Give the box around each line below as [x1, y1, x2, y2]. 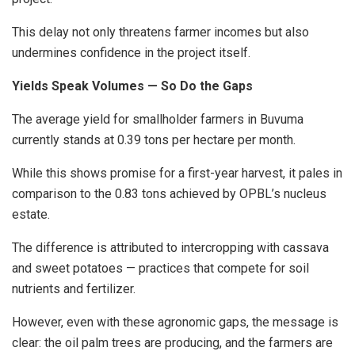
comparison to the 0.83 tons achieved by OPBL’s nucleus [12, 186, 326, 202]
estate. [12, 207, 50, 223]
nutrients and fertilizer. [12, 281, 136, 297]
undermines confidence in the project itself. [12, 45, 250, 61]
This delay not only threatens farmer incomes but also [12, 25, 309, 40]
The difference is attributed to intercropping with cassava [12, 240, 329, 256]
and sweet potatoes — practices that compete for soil [12, 261, 309, 277]
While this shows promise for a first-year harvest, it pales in [12, 166, 342, 181]
